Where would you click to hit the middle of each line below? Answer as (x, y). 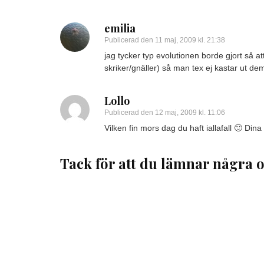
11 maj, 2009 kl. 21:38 (190, 40)
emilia (120, 29)
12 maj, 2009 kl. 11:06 (190, 113)
